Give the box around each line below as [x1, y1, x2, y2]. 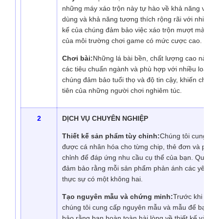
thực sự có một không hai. [62, 175, 143, 183]
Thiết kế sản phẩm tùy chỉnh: [62, 132, 160, 140]
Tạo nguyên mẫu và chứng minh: [62, 193, 173, 201]
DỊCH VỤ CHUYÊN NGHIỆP [62, 114, 148, 123]
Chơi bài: [62, 54, 93, 63]
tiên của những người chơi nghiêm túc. [62, 87, 182, 95]
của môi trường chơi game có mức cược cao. [62, 37, 202, 45]
